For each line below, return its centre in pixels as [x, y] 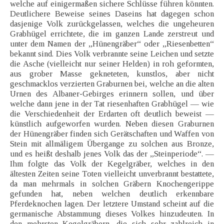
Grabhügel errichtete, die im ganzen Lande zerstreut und [112, 34]
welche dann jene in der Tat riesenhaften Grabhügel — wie [112, 104]
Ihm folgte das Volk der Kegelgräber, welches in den [112, 164]
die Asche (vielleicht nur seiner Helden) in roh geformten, [112, 64]
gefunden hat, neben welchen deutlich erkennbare [112, 194]
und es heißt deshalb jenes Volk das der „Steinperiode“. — [112, 154]
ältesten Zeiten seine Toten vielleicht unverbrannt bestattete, [112, 174]
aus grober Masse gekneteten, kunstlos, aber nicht [112, 74]
